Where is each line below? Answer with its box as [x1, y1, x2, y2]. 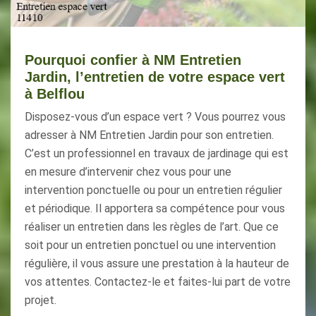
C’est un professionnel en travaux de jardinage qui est [25, 147, 288, 160]
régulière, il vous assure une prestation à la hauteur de [25, 257, 289, 270]
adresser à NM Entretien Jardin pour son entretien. [25, 128, 274, 142]
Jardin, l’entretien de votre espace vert [25, 69, 285, 85]
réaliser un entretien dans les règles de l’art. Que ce [25, 220, 279, 233]
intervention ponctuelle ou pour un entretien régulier [25, 183, 282, 197]
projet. [25, 293, 56, 307]
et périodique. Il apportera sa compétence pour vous [25, 202, 285, 215]
